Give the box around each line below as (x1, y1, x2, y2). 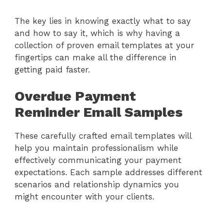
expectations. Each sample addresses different (15, 167, 202, 177)
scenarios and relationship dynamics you (15, 180, 179, 189)
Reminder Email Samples (15, 104, 182, 120)
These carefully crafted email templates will (15, 131, 191, 141)
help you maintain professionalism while (15, 143, 178, 153)
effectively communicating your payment (15, 155, 182, 165)
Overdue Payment (15, 88, 136, 104)
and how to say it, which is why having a (15, 28, 180, 38)
